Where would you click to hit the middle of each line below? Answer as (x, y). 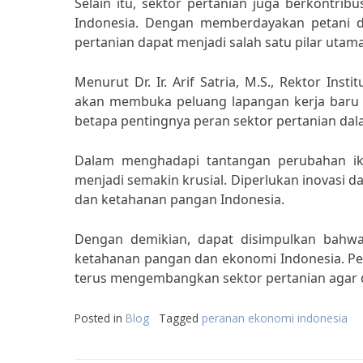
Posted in (100, 318)
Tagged (180, 318)
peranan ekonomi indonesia (275, 318)
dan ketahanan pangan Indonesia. (179, 199)
